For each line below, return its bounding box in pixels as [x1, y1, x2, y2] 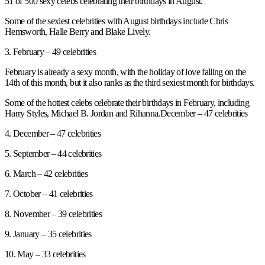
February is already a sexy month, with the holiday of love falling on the [5, 66, 246, 77]
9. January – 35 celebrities [5, 228, 92, 239]
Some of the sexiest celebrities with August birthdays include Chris [5, 15, 228, 26]
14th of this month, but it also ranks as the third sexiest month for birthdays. [5, 77, 255, 88]
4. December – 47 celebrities [5, 128, 101, 138]
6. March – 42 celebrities [5, 168, 88, 179]
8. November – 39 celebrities [5, 208, 102, 219]
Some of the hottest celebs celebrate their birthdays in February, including [5, 97, 249, 108]
